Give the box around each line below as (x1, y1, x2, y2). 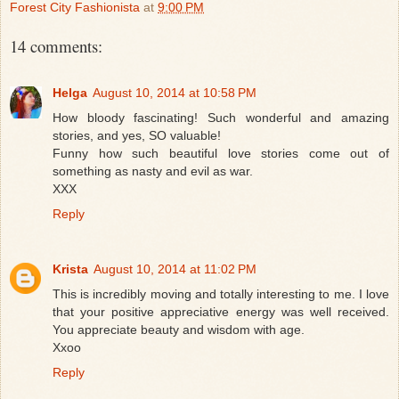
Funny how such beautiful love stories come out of (53, 145, 389, 160)
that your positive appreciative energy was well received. (53, 304, 389, 319)
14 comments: (10, 34, 102, 57)
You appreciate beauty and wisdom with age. (53, 322, 305, 337)
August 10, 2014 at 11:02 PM (94, 261, 256, 276)
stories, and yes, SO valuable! (53, 127, 221, 142)
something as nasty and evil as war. (53, 163, 253, 178)
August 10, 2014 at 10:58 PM (93, 85, 256, 100)
